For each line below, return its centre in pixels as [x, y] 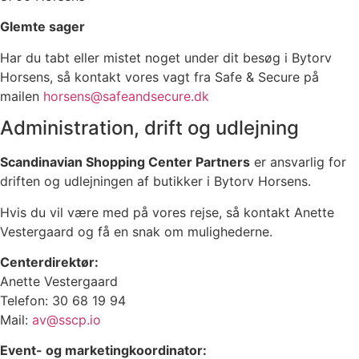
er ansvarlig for [298, 162]
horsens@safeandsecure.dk [126, 96]
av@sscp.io [67, 319]
